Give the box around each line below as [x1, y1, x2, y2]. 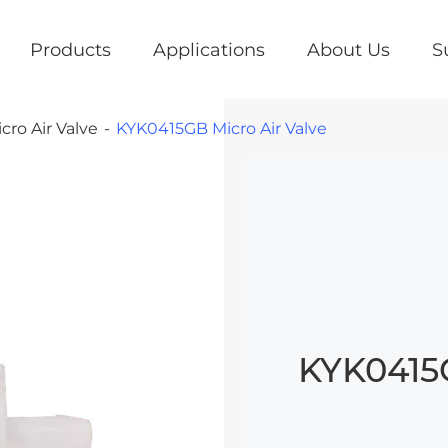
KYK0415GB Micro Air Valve [116, 119, 328, 138]
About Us [306, 38, 390, 61]
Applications [152, 38, 265, 61]
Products [29, 38, 111, 61]
